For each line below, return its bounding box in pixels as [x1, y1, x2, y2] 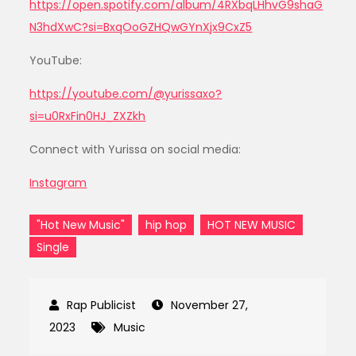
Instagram [29, 174, 87, 191]
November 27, [171, 296, 249, 313]
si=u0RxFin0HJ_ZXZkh [29, 107, 146, 124]
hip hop [145, 216, 188, 233]
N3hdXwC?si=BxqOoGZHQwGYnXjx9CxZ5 [29, 18, 253, 35]
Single [37, 238, 70, 255]
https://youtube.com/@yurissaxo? [29, 85, 222, 102]
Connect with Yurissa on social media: [29, 141, 242, 157]
